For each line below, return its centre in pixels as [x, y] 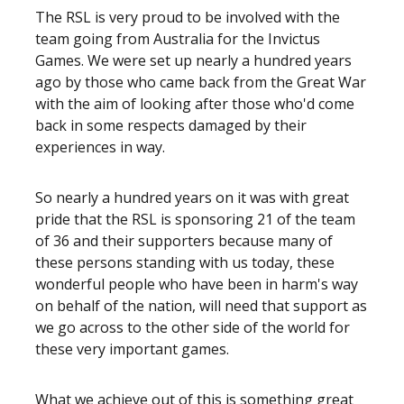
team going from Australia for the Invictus [178, 39]
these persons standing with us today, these [185, 262]
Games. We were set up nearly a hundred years [193, 60]
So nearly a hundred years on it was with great [192, 197]
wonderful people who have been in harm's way [197, 284]
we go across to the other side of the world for [193, 327]
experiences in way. [100, 147]
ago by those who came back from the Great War [201, 82]
